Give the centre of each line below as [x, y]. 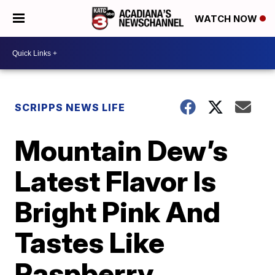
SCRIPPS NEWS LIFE [70, 107]
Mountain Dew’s [122, 150]
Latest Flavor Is [116, 181]
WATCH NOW [227, 19]
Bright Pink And [118, 212]
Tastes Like [90, 242]
